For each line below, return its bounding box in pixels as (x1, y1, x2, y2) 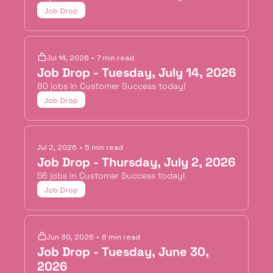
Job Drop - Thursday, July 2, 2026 (37, 154, 235, 170)
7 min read (97, 53, 134, 63)
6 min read (102, 232, 140, 242)
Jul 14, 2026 (47, 53, 89, 63)
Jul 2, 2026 (37, 143, 77, 152)
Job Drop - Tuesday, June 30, (37, 244, 209, 260)
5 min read (85, 143, 123, 152)
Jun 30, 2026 (47, 232, 94, 242)
